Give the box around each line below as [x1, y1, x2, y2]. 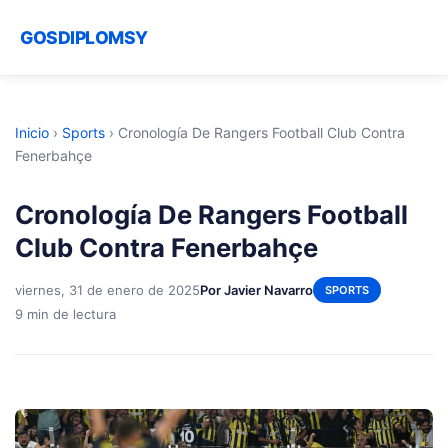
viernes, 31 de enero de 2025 [15, 281, 200, 298]
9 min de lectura [15, 305, 116, 322]
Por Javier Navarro [200, 281, 313, 298]
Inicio [15, 124, 49, 141]
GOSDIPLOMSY [20, 27, 148, 48]
